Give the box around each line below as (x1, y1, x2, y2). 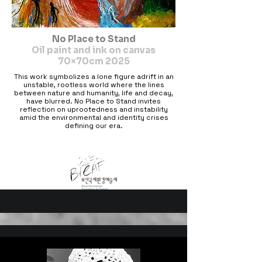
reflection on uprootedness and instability (19, 105, 168, 114)
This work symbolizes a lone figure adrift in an (13, 72, 174, 81)
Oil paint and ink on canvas (32, 44, 156, 56)
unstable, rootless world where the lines (23, 80, 164, 89)
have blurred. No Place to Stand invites (26, 96, 161, 106)
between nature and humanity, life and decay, (14, 88, 173, 98)
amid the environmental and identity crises (19, 113, 168, 122)
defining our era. (64, 121, 123, 130)
